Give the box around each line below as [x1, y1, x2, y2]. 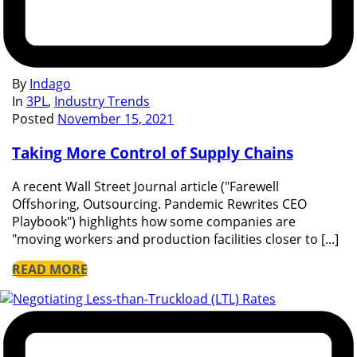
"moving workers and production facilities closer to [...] [12, 229, 339, 248]
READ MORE [12, 260, 88, 278]
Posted [12, 110, 54, 128]
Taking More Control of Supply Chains [12, 143, 293, 163]
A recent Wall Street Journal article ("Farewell [12, 177, 279, 195]
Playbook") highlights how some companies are [12, 212, 296, 230]
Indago [29, 75, 71, 93]
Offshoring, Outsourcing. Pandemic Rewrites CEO [12, 194, 307, 213]
